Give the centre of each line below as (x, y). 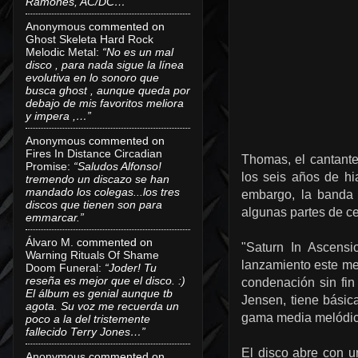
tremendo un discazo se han (97, 179)
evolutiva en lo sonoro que (92, 77)
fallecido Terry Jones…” (86, 331)
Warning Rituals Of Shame (92, 255)
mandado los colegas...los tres (103, 191)
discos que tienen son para (94, 204)
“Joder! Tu (131, 267)
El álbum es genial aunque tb (99, 293)
